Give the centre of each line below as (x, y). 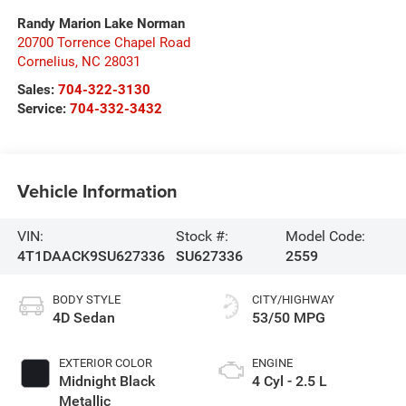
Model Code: (326, 236)
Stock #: (202, 236)
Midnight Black (106, 381)
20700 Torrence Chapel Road (103, 42)
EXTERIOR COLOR (105, 362)
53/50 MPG (289, 317)
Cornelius (46, 61)
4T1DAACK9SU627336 (91, 256)
